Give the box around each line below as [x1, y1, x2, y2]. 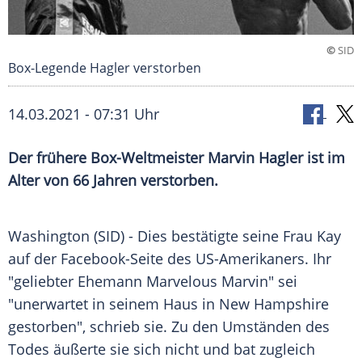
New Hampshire [219, 294, 329, 314]
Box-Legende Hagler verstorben [8, 59, 201, 78]
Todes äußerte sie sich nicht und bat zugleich [8, 339, 315, 360]
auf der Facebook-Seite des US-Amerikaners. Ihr [8, 249, 331, 269]
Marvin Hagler [208, 148, 303, 168]
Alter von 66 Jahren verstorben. [8, 170, 218, 191]
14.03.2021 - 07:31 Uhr [8, 104, 159, 124]
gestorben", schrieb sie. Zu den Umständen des [8, 317, 330, 337]
